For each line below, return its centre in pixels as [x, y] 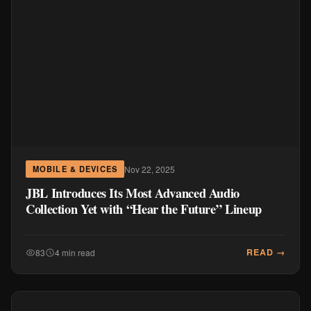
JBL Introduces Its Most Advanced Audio [133, 193]
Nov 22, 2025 [149, 169]
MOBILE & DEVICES [75, 169]
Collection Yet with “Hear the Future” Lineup [144, 209]
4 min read [75, 252]
